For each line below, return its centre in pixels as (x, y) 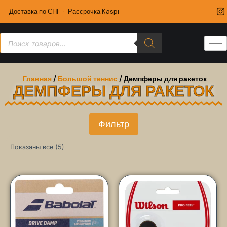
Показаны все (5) (37, 147)
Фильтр (113, 124)
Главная (37, 79)
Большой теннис (88, 79)
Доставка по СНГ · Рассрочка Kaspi (64, 11)
